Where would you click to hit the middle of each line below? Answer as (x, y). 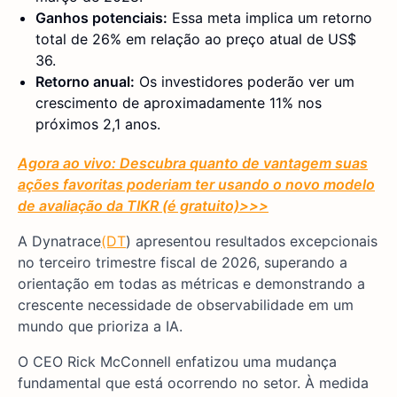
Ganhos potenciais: (101, 18)
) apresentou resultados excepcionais (252, 241)
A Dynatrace (59, 241)
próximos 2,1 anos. (98, 125)
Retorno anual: (85, 82)
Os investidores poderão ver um (245, 82)
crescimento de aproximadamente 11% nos (179, 103)
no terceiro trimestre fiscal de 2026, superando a (183, 263)
